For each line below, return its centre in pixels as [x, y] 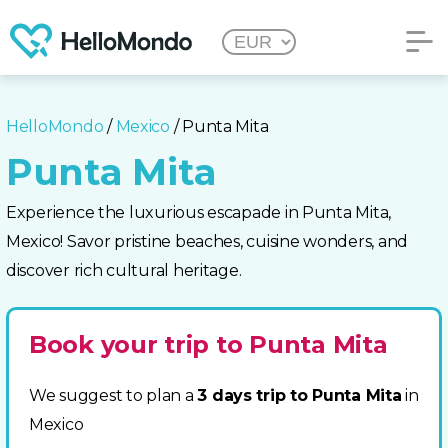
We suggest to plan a [113, 395]
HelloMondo [55, 126]
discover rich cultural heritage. [124, 270]
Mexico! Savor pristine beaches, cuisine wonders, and [207, 241]
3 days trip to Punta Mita [299, 395]
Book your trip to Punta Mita [208, 344]
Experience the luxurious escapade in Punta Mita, [199, 212]
